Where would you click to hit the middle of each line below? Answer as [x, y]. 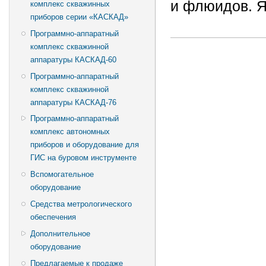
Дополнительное [60, 233]
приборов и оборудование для [84, 145]
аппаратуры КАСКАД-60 [73, 59]
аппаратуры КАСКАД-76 [73, 102]
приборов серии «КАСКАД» [79, 17]
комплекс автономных [70, 132]
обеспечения [53, 217]
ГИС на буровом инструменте [83, 158]
